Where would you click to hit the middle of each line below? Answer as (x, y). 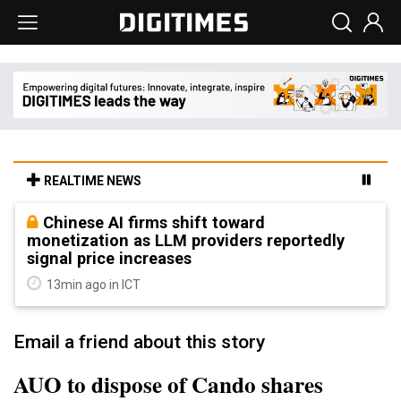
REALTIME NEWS (91, 180)
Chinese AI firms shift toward (154, 222)
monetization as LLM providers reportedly (186, 240)
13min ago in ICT (92, 284)
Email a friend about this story (139, 341)
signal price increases (109, 258)
